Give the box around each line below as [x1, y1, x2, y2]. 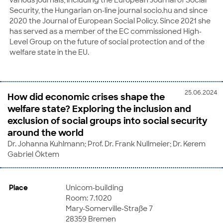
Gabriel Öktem [7, 149, 59, 159]
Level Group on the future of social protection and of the [9, 37, 205, 46]
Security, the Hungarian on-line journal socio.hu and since [9, 5, 208, 15]
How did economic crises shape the [7, 91, 165, 103]
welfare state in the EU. [9, 47, 89, 57]
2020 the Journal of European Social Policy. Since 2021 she [9, 16, 211, 25]
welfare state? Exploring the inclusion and [7, 103, 191, 115]
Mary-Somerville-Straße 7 [66, 203, 153, 213]
